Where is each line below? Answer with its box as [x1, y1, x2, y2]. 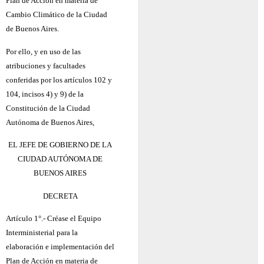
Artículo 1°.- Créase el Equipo [6, 213, 101, 223]
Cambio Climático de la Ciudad [6, 10, 107, 19]
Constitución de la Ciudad [6, 103, 90, 113]
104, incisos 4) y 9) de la [6, 89, 84, 98]
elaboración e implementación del [6, 242, 114, 251]
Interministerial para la [6, 227, 78, 237]
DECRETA [42, 191, 78, 200]
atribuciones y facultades [6, 61, 85, 70]
